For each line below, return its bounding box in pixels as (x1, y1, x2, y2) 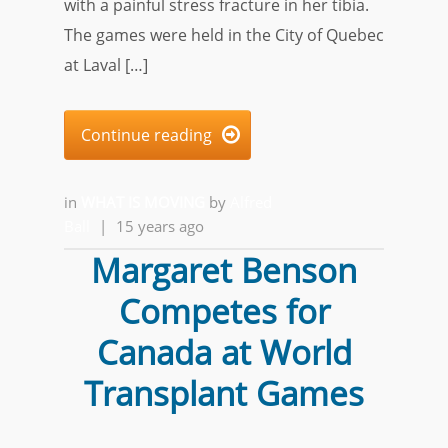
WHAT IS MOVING (81, 192, 209, 212)
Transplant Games (84, 371, 364, 416)
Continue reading (81, 124, 212, 146)
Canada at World (96, 330, 352, 375)
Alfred (230, 192, 272, 212)
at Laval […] (64, 54, 148, 76)
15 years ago (116, 216, 204, 236)
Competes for (118, 289, 330, 334)
